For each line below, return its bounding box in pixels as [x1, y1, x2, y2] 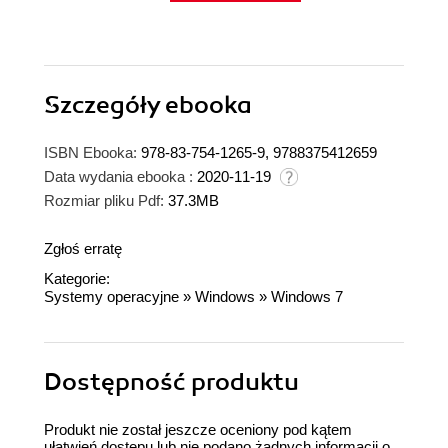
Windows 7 [271, 287, 343, 305]
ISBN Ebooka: [44, 143, 137, 161]
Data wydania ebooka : [44, 167, 193, 185]
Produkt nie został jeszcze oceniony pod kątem [44, 420, 352, 438]
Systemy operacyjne [44, 287, 179, 305]
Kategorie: [44, 269, 110, 287]
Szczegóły [44, 89, 165, 120]
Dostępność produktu [44, 366, 299, 397]
